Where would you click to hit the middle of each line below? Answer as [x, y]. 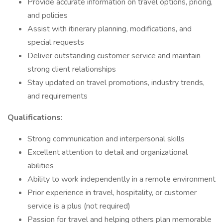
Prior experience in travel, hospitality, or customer [112, 193]
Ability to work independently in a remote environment [121, 179]
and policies [48, 15]
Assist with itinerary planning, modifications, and [110, 29]
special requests [56, 42]
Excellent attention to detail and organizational [108, 152]
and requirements [57, 96]
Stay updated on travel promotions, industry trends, [116, 83]
